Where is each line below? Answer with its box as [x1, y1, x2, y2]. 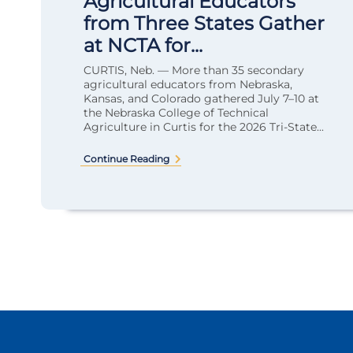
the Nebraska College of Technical [84, 106, 269, 120]
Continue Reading [84, 153, 169, 165]
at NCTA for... [84, 34, 203, 57]
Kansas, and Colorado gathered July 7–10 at [84, 91, 319, 106]
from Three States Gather [84, 12, 325, 35]
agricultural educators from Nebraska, [84, 77, 292, 91]
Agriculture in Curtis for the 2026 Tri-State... [84, 120, 324, 134]
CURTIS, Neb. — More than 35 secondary [84, 63, 304, 77]
